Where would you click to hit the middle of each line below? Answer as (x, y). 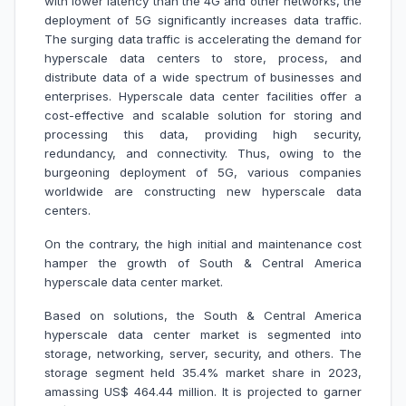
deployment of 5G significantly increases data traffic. (203, 20)
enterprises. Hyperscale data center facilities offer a (203, 97)
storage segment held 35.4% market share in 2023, (203, 373)
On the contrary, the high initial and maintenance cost (203, 244)
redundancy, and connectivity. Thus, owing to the (203, 154)
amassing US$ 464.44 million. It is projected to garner (203, 392)
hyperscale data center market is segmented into (203, 335)
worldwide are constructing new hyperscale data (203, 192)
